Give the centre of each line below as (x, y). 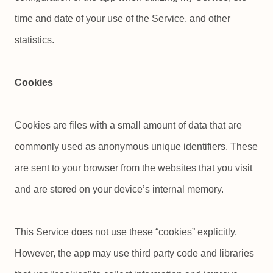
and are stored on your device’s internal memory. (119, 190)
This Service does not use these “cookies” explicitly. (126, 232)
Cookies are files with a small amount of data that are (128, 126)
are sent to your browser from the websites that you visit (133, 168)
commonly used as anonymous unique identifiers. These (136, 147)
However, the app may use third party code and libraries (134, 253)
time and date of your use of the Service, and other (122, 18)
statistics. (34, 40)
